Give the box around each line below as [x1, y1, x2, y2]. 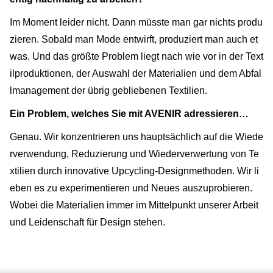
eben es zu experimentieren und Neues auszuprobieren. [10, 182, 252, 193]
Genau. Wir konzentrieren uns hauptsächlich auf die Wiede [10, 131, 263, 142]
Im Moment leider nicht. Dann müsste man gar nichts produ [10, 16, 263, 27]
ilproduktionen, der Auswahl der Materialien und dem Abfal [10, 68, 261, 79]
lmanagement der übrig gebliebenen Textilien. [10, 85, 207, 96]
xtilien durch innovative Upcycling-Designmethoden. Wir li [10, 165, 259, 176]
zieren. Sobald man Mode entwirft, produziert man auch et [10, 34, 258, 44]
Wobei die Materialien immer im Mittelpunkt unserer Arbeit [10, 199, 258, 210]
